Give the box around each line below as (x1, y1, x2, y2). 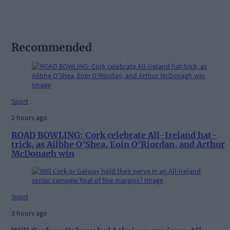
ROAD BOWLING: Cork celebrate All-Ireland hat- (11, 130, 217, 141)
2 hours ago (11, 112, 47, 122)
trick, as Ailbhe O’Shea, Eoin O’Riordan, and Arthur (11, 139, 225, 150)
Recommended (11, 41, 92, 55)
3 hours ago (11, 208, 47, 218)
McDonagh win (11, 148, 74, 159)
